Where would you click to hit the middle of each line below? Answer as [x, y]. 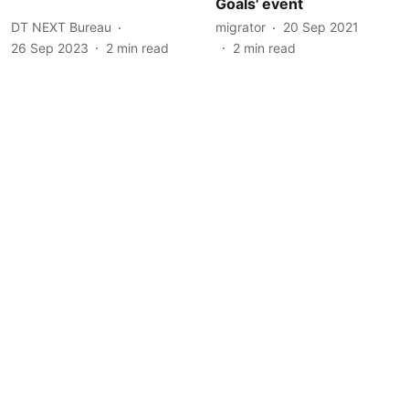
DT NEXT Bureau [61, 27]
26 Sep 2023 [50, 47]
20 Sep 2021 [321, 27]
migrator [241, 27]
